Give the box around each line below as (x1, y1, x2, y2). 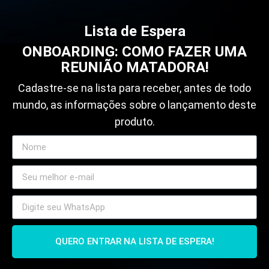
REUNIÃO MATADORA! (60, 58, 209, 76)
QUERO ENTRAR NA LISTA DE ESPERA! (55, 236, 214, 247)
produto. (114, 115, 155, 128)
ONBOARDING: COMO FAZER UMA (22, 43, 247, 60)
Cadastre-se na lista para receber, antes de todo (18, 81, 251, 94)
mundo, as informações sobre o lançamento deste (13, 98, 256, 111)
